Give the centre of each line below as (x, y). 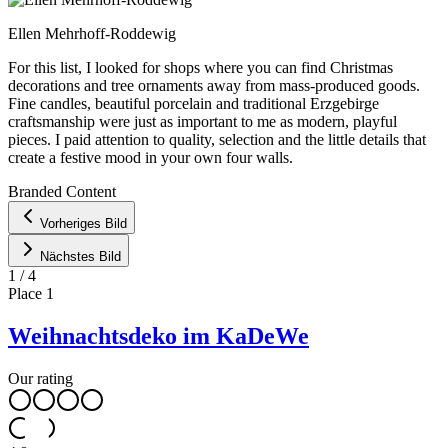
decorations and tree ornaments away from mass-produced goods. (214, 85)
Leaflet (184, 174)
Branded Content (62, 191)
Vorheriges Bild (83, 223)
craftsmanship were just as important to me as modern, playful (202, 121)
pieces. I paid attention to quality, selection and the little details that (217, 139)
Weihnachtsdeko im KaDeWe (158, 335)
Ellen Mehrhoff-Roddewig (92, 33)
